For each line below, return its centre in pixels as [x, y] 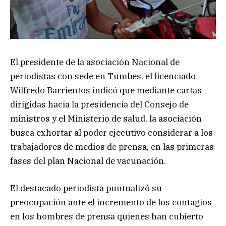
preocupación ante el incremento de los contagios [111, 202]
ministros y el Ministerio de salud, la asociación [106, 118]
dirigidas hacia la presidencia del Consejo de [99, 104]
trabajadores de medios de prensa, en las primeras [112, 147]
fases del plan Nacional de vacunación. [88, 161]
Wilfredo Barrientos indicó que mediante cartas [106, 90]
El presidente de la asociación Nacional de [95, 62]
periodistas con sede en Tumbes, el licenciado [103, 76]
